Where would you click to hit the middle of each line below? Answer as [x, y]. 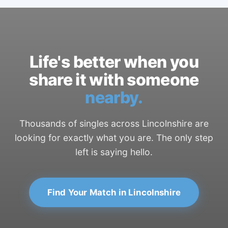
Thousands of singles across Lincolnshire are [114, 123]
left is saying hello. [114, 152]
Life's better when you [114, 62]
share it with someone [114, 79]
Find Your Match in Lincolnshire [114, 192]
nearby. [114, 97]
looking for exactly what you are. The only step [114, 137]
